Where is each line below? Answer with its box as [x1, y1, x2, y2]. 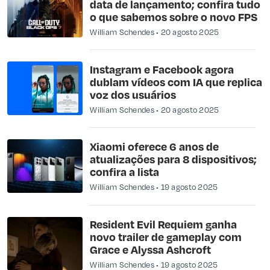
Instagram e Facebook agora [90, 61, 234, 76]
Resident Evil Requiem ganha [90, 217, 237, 231]
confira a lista [90, 165, 160, 179]
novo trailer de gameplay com [90, 230, 242, 244]
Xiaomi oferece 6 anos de [90, 139, 219, 154]
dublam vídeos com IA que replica [90, 74, 263, 89]
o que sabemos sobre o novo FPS [90, 9, 258, 24]
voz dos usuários [90, 87, 177, 101]
